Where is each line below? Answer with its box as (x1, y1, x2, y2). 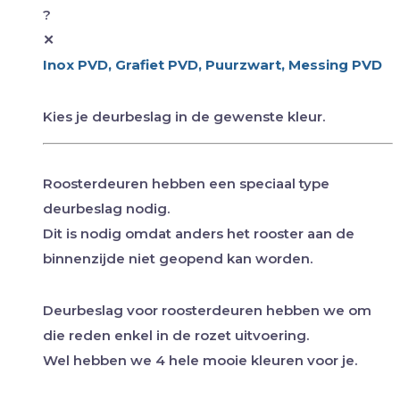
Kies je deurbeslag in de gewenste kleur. (43, 107, 325, 125)
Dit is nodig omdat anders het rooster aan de (43, 224, 354, 242)
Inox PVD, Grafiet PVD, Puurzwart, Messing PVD (43, 55, 382, 73)
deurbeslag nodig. (43, 199, 170, 217)
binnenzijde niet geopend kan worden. (43, 249, 312, 267)
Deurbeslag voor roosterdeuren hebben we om (43, 301, 371, 319)
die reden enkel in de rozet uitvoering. (43, 326, 309, 344)
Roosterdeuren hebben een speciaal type (43, 174, 329, 192)
